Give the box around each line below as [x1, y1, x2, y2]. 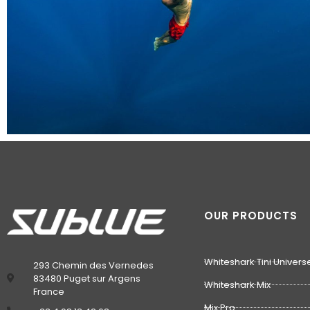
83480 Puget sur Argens [33, 271, 140, 285]
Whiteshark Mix [204, 278, 271, 292]
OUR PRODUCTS [204, 208, 298, 224]
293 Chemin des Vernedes [33, 258, 154, 272]
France [33, 284, 64, 298]
